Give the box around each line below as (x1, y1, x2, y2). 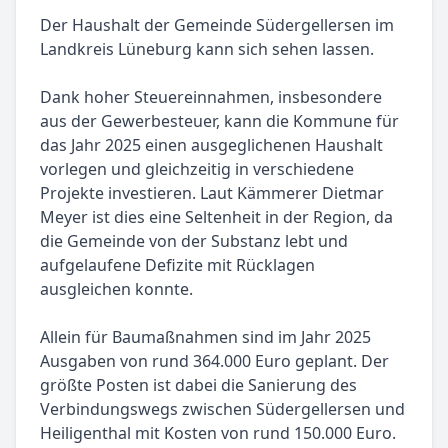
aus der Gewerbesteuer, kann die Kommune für (40, 110, 399, 133)
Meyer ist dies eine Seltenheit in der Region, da (40, 206, 393, 229)
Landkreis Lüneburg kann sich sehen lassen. (40, 38, 374, 61)
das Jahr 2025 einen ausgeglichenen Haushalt (40, 134, 383, 157)
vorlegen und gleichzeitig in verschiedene (40, 158, 354, 181)
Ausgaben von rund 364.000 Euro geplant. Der (40, 350, 389, 373)
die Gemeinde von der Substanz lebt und (40, 230, 348, 253)
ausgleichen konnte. (40, 278, 193, 301)
